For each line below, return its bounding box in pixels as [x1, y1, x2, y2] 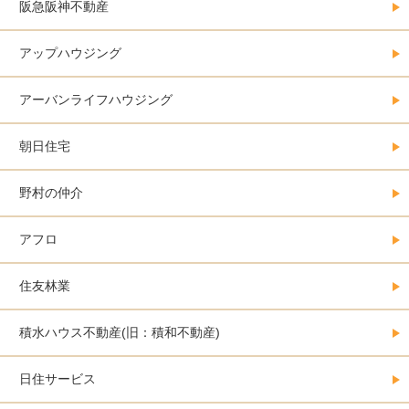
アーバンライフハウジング [19, 92, 173, 108]
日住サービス [19, 372, 96, 387]
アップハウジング [19, 46, 121, 61]
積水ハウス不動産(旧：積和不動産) [19, 325, 220, 341]
